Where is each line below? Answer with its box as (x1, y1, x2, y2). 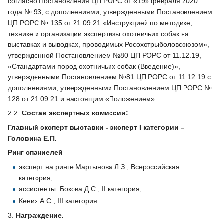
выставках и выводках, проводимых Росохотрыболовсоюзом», (8, 40, 209, 49)
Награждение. (16, 211, 64, 219)
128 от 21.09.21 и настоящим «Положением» (8, 95, 155, 103)
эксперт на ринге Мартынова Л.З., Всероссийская (19, 163, 180, 171)
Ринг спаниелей (8, 148, 63, 157)
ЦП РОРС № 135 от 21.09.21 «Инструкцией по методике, (8, 19, 192, 27)
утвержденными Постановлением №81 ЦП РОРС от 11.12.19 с (8, 73, 211, 81)
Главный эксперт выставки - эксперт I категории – (8, 123, 184, 132)
